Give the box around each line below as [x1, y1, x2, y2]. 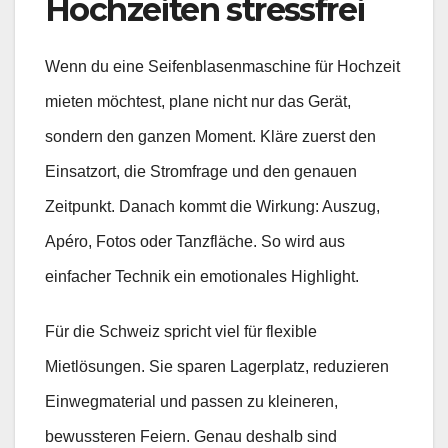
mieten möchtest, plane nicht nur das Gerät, [45, 93, 351, 111]
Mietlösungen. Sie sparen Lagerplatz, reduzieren [45, 357, 389, 375]
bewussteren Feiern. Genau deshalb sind [45, 427, 337, 445]
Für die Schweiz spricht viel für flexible [45, 322, 317, 340]
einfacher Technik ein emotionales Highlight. [45, 268, 359, 286]
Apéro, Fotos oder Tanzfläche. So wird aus [45, 233, 345, 251]
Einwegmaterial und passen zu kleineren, [45, 392, 338, 410]
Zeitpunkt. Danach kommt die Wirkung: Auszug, [45, 198, 380, 216]
